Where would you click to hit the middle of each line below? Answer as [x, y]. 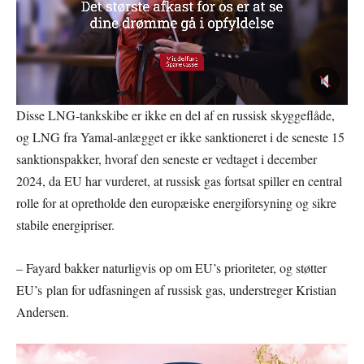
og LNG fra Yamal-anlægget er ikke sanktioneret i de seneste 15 [180, 137]
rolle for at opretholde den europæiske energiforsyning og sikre [176, 203]
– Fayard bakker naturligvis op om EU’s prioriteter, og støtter [171, 268]
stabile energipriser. [65, 225]
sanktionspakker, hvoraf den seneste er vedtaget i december [167, 159]
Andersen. [43, 312]
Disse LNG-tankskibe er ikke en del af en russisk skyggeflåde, [175, 115]
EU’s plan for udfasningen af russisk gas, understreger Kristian [176, 290]
